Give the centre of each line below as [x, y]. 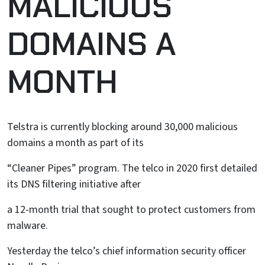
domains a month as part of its [75, 143]
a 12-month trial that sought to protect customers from [131, 210]
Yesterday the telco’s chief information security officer [127, 251]
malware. [28, 226]
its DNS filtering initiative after [74, 184]
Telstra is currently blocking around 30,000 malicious [122, 127]
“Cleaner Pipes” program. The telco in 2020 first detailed [132, 168]
